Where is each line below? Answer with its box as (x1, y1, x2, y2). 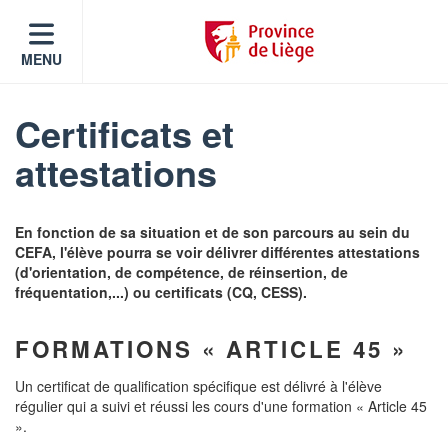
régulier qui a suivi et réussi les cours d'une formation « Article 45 (15, 396, 427, 416)
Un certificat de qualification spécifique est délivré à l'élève (15, 376, 382, 396)
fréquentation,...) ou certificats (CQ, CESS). (15, 282, 307, 302)
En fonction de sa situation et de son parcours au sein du (15, 222, 410, 242)
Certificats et (15, 107, 234, 159)
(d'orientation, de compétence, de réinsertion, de (15, 262, 348, 282)
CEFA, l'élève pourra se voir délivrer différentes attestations (15, 242, 420, 262)
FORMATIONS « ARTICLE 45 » (15, 333, 407, 365)
